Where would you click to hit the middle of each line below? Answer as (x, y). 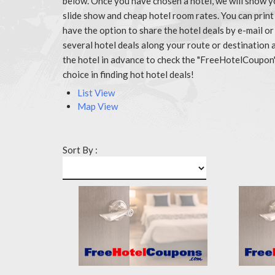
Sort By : (80, 150)
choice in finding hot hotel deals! (128, 74)
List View (96, 93)
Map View (98, 106)
